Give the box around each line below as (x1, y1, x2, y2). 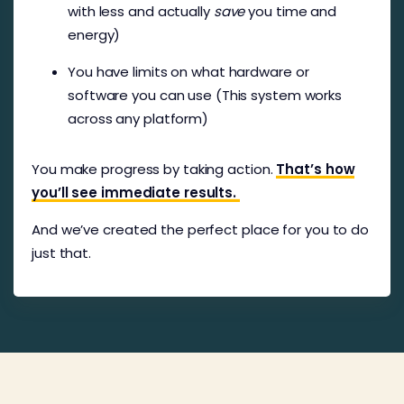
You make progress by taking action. (32, 159, 277, 179)
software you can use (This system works (68, 85, 343, 105)
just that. (32, 243, 91, 262)
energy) (68, 24, 121, 44)
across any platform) (68, 108, 208, 128)
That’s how (276, 159, 355, 179)
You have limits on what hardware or (68, 61, 309, 81)
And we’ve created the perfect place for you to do (32, 219, 370, 239)
